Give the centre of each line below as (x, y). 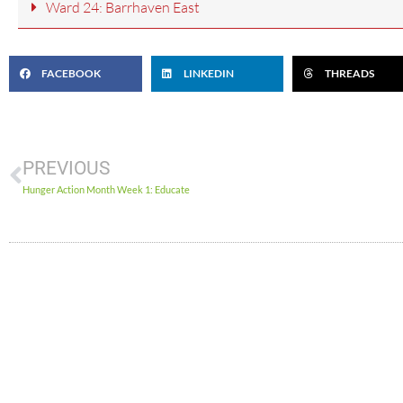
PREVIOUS (66, 169)
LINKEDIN (208, 74)
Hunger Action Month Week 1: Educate (106, 190)
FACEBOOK (71, 74)
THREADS (350, 74)
